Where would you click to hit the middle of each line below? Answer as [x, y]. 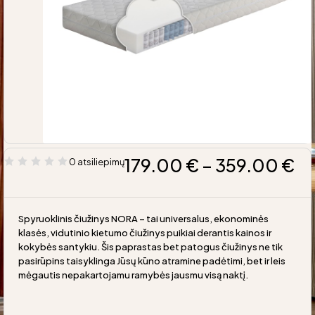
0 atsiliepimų [97, 161]
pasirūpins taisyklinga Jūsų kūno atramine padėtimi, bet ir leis [152, 261]
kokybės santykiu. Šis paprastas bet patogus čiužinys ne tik [150, 246]
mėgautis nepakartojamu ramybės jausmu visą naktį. [133, 275]
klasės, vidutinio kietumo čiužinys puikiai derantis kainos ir [145, 232]
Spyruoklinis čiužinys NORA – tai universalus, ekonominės [143, 218]
